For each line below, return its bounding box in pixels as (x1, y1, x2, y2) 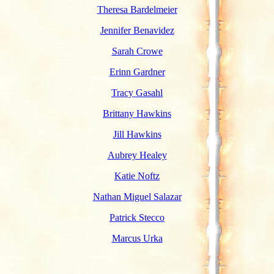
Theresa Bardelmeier (97, 4, 177, 15)
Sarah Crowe (111, 46, 163, 56)
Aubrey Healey (107, 150, 167, 160)
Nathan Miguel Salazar (92, 191, 182, 202)
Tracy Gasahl (111, 87, 163, 98)
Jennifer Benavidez (100, 25, 174, 35)
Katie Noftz (114, 171, 160, 181)
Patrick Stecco (109, 212, 165, 223)
